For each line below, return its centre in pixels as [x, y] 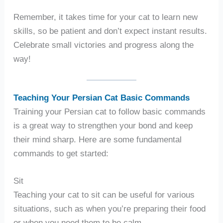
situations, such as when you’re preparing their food [109, 209]
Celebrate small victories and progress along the [103, 45]
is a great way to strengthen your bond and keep [103, 125]
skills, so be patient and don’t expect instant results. [110, 31]
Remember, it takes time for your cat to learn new [105, 17]
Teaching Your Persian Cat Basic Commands [101, 97]
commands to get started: [61, 153]
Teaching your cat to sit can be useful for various [104, 195]
